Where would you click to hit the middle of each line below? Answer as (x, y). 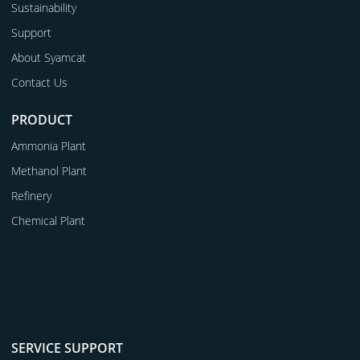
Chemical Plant (49, 221)
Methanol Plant (49, 171)
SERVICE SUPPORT (67, 348)
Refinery (32, 196)
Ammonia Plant (49, 146)
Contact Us (40, 83)
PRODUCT (42, 120)
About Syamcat (49, 58)
